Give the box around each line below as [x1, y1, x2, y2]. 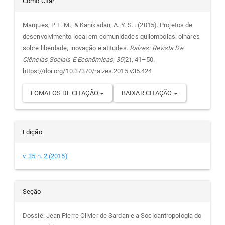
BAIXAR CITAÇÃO [122, 89, 174, 97]
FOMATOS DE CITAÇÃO [31, 89, 100, 97]
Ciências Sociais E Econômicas [23, 56, 113, 64]
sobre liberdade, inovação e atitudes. [23, 44, 130, 52]
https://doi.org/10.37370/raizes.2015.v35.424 [23, 67, 152, 75]
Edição [23, 128, 42, 136]
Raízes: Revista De [129, 44, 183, 52]
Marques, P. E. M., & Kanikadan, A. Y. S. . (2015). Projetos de [23, 21, 193, 29]
